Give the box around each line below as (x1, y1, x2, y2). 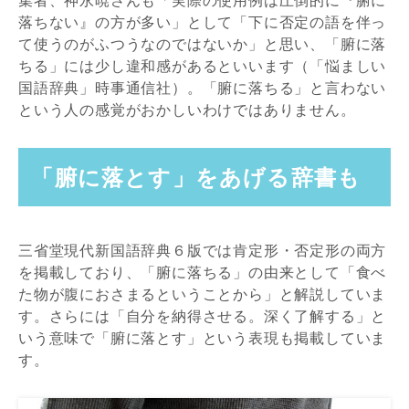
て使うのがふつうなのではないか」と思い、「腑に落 (18, 33, 387, 54)
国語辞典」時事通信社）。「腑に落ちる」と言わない (18, 77, 387, 98)
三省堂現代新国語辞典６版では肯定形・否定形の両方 (18, 240, 387, 261)
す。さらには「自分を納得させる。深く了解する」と (18, 306, 387, 327)
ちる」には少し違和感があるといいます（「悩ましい (18, 55, 387, 76)
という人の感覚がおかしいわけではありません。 (18, 99, 356, 120)
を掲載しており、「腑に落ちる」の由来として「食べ (18, 262, 387, 283)
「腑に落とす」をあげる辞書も (31, 161, 362, 192)
